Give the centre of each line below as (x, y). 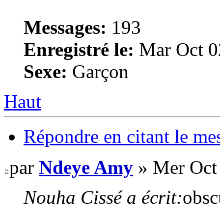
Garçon (98, 71)
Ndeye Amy (86, 167)
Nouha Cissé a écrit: (103, 197)
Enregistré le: (79, 49)
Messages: (65, 27)
